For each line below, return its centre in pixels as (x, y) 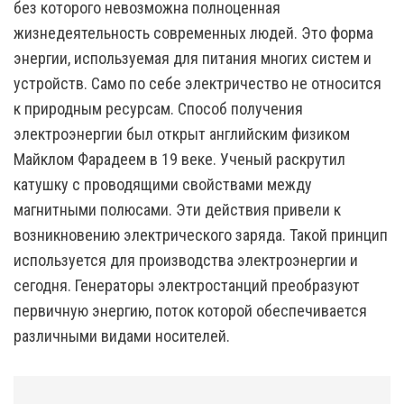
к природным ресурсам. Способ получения (158, 109)
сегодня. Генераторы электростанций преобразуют (187, 285)
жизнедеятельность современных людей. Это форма (193, 33)
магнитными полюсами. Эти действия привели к (177, 210)
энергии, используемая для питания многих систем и (193, 58)
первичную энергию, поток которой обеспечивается (190, 311)
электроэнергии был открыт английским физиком (182, 134)
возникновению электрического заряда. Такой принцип (201, 235)
